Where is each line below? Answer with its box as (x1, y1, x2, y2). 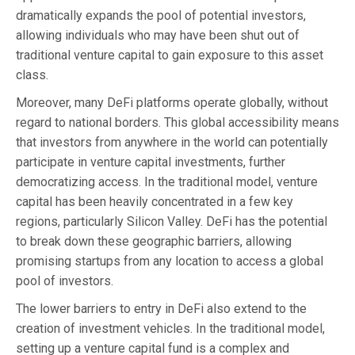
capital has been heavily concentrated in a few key (16, 193, 293, 209)
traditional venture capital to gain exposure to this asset (16, 47, 323, 63)
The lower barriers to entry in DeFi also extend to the (16, 300, 307, 316)
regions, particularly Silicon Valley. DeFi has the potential (16, 213, 327, 229)
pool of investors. (16, 273, 113, 288)
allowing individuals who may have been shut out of (16, 27, 300, 43)
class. (16, 67, 48, 82)
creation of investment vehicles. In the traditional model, (16, 320, 325, 336)
